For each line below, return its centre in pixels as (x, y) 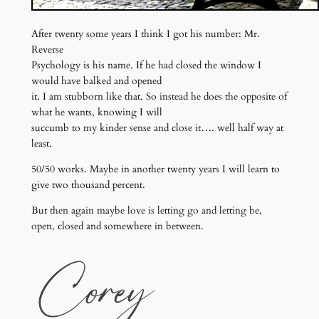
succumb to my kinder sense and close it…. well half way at (157, 127)
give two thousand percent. (88, 185)
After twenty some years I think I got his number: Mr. (145, 33)
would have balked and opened (96, 80)
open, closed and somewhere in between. (117, 226)
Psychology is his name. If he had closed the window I (146, 65)
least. (41, 143)
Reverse (47, 49)
